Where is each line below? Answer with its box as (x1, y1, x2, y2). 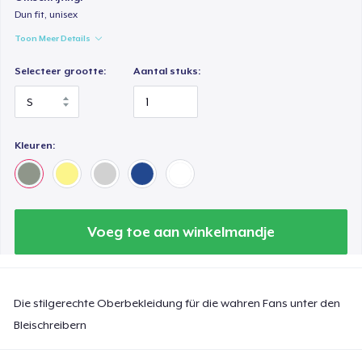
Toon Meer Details (15, 33, 91, 44)
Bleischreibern (14, 318, 87, 331)
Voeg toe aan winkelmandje (87, 223, 275, 240)
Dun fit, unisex (15, 9, 78, 21)
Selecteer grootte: (15, 65, 107, 78)
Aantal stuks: (133, 65, 201, 78)
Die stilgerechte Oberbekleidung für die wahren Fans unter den (14, 296, 341, 309)
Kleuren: (15, 139, 56, 151)
